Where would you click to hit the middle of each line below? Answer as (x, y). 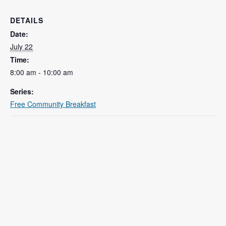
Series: (22, 91)
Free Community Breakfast (53, 104)
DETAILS (27, 20)
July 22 (21, 46)
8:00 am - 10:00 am (42, 72)
